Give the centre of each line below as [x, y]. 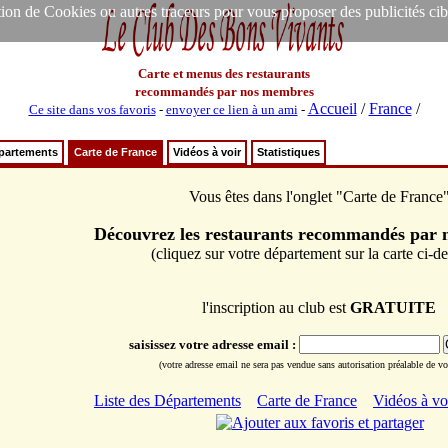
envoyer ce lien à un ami [231, 109]
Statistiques [288, 152]
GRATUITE [393, 307]
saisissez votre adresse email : [213, 344]
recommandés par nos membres [224, 91]
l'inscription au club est [276, 307]
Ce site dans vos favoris [92, 109]
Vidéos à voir [207, 152]
